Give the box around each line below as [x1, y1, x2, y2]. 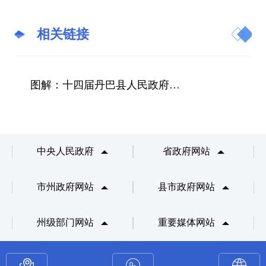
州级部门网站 [37, 217, 94, 228]
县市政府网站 [157, 182, 215, 192]
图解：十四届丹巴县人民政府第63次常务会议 [169, 78, 180, 91]
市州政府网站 [37, 182, 94, 192]
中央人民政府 [37, 146, 94, 157]
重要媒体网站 [157, 217, 215, 228]
